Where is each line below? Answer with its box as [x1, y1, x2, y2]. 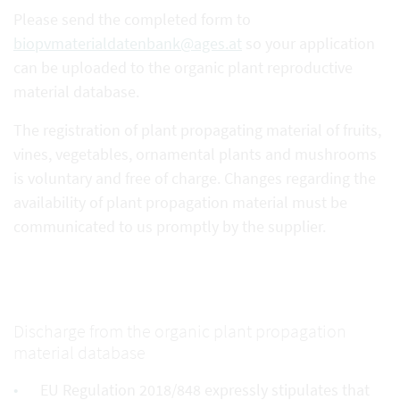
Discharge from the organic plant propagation [13, 319, 346, 342]
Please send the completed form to [13, 8, 251, 29]
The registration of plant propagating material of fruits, [13, 119, 381, 140]
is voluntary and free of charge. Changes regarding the [13, 167, 376, 188]
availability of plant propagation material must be [13, 191, 347, 212]
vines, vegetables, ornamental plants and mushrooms [13, 143, 377, 164]
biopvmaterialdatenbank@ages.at [13, 32, 242, 54]
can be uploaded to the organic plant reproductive [13, 56, 353, 78]
